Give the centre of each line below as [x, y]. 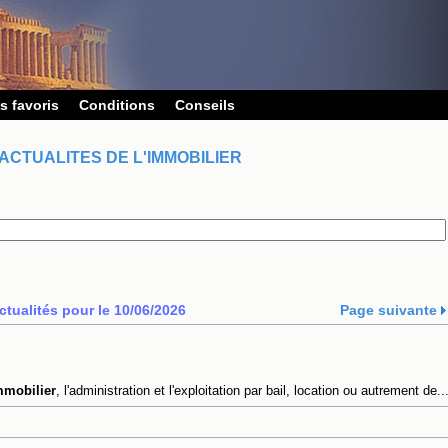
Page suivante [390, 310]
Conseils [205, 105]
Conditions [117, 105]
